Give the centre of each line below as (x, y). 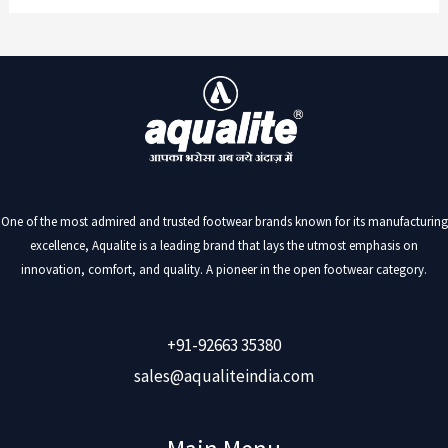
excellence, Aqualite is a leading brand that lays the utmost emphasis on (224, 246)
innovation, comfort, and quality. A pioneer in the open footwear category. (224, 270)
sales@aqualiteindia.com (224, 375)
